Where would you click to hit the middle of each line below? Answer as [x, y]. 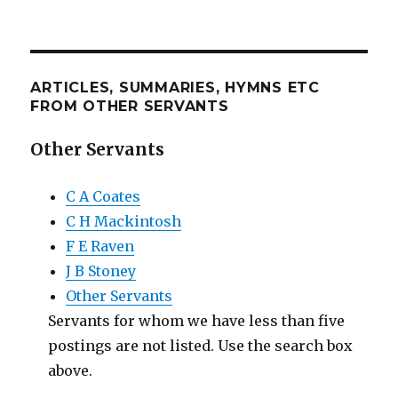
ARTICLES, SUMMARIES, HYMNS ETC [175, 87]
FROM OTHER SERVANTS [130, 106]
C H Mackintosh [124, 221]
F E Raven [100, 246]
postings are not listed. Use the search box [201, 345]
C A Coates [103, 196]
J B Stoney [101, 271]
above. [71, 370]
